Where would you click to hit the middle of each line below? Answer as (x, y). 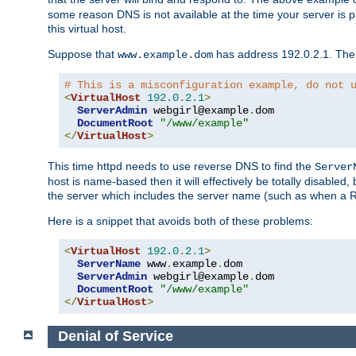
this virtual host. (87, 28)
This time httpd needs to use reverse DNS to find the (181, 166)
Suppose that (83, 54)
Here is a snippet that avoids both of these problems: (180, 221)
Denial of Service (115, 337)
